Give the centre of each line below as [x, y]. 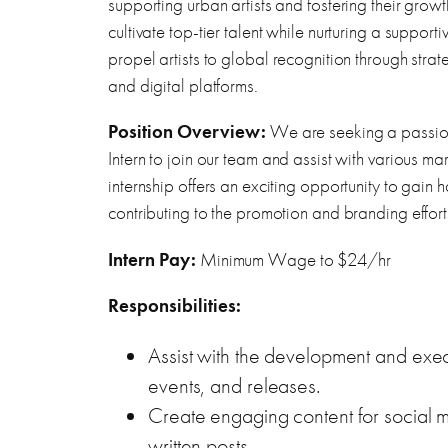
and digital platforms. [183, 86]
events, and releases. [234, 385]
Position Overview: [187, 132]
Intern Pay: [152, 259]
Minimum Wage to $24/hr [293, 259]
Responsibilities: [174, 305]
